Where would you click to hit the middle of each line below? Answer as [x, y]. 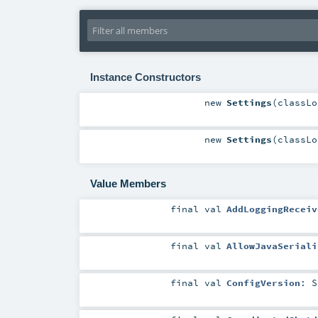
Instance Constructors [145, 77]
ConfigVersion [263, 283]
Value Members [128, 184]
